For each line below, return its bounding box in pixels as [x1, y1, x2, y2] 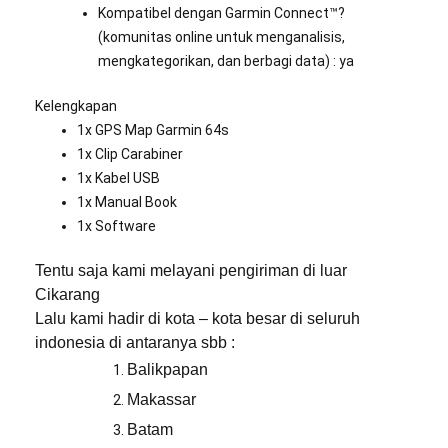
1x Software [77, 218, 156, 235]
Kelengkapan [35, 98, 117, 115]
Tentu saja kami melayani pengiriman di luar [35, 262, 347, 280]
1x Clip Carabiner [77, 146, 183, 163]
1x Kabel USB [77, 170, 160, 187]
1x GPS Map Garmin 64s [77, 122, 229, 139]
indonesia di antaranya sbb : [35, 334, 239, 352]
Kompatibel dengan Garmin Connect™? [98, 5, 345, 22]
